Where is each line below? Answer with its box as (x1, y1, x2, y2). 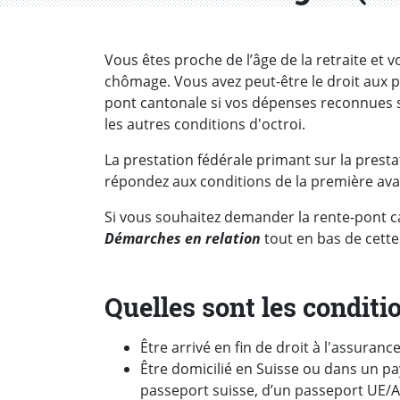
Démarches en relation (104, 229, 264, 249)
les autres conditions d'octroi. (104, 114, 305, 135)
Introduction (104, 46, 256, 81)
